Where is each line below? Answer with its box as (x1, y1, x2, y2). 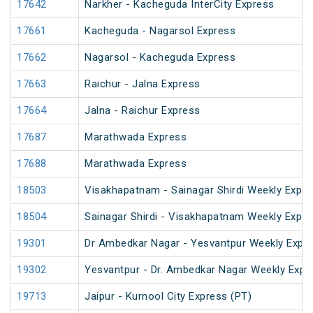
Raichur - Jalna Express (85, 78, 201, 91)
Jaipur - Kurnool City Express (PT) (85, 290, 252, 303)
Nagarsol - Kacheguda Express (85, 51, 235, 64)
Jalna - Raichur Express (85, 104, 201, 117)
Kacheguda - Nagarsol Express (85, 24, 235, 38)
